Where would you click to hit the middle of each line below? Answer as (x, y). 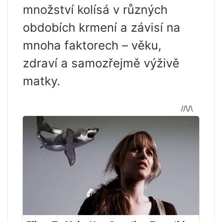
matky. (42, 81)
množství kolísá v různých (95, 9)
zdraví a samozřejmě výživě (101, 63)
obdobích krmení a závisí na (102, 27)
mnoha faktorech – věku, (92, 45)
